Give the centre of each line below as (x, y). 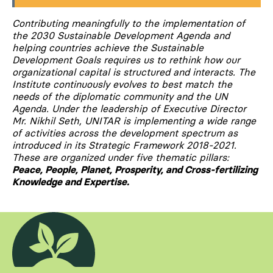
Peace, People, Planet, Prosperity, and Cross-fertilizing (135, 169)
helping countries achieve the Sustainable (108, 47)
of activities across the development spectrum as (125, 133)
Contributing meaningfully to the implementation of (129, 23)
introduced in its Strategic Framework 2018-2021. (124, 145)
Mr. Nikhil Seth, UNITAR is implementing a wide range (134, 120)
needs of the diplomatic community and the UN (120, 96)
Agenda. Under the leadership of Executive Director (129, 108)
